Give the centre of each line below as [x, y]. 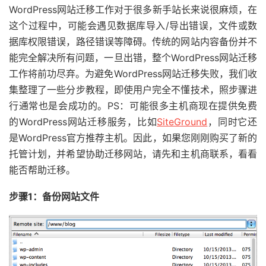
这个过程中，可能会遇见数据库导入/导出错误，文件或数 [133, 26]
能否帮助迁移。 [42, 170]
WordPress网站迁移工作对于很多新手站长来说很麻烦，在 [133, 9]
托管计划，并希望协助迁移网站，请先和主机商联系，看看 [133, 154]
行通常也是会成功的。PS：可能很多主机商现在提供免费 [133, 106]
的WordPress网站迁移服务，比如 [83, 122]
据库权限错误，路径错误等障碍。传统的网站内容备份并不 [133, 42]
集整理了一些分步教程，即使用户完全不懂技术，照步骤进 [133, 90]
